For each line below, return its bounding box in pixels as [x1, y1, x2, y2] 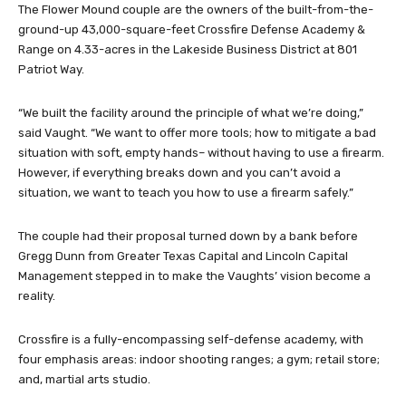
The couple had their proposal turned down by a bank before [18, 229, 358, 244]
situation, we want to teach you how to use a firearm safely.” [18, 186, 353, 200]
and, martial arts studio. [18, 372, 150, 387]
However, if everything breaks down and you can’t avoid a [18, 166, 341, 180]
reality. [18, 289, 55, 304]
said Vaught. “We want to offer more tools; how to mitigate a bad [18, 126, 376, 140]
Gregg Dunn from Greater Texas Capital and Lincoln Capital [18, 249, 348, 264]
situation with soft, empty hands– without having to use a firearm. [18, 146, 384, 160]
